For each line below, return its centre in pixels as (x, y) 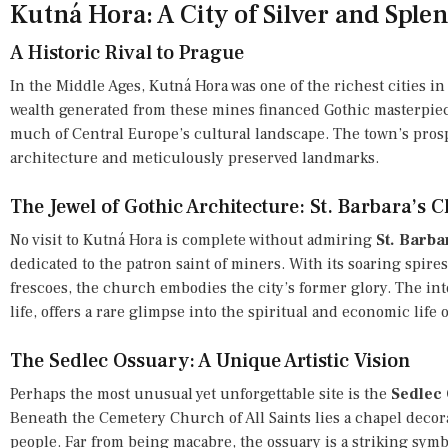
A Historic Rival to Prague (127, 52)
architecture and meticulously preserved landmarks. (194, 157)
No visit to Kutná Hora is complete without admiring (193, 239)
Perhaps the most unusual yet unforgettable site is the (200, 393)
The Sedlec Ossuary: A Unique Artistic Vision (210, 360)
